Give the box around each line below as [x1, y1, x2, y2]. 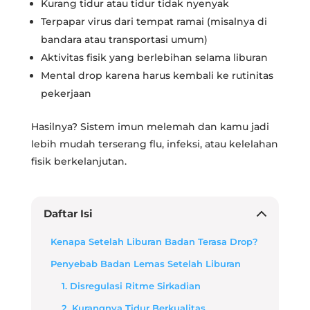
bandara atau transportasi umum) [40, 33, 208, 46]
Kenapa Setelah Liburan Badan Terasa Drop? [50, 236, 258, 247]
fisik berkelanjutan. [30, 154, 127, 167]
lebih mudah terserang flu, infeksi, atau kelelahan [30, 137, 278, 150]
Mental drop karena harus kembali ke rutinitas [40, 69, 273, 82]
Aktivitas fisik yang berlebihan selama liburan [40, 51, 268, 64]
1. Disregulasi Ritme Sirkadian [61, 280, 201, 291]
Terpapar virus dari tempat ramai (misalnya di [40, 15, 267, 28]
